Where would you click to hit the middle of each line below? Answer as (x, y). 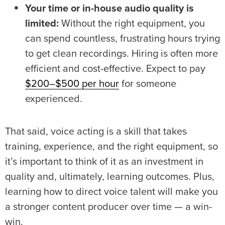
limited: (42, 24)
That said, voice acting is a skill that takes (96, 132)
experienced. (55, 99)
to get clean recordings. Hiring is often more (122, 54)
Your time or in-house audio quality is (109, 9)
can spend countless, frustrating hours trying (123, 39)
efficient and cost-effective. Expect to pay (115, 69)
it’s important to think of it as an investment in (104, 162)
